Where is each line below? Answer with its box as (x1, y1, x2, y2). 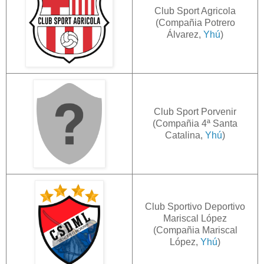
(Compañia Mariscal (153, 225, 237, 235)
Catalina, (165, 130, 205, 140)
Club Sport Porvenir (154, 106, 236, 117)
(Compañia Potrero (155, 17, 235, 28)
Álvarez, (167, 29, 203, 39)
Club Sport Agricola (154, 5, 236, 16)
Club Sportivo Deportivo (145, 201, 245, 212)
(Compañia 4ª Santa (153, 118, 237, 128)
